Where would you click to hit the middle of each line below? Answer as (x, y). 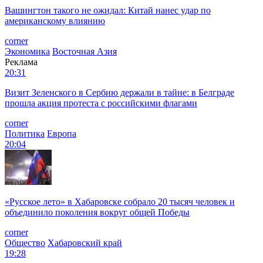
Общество (25, 242)
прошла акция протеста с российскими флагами (101, 103)
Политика (25, 133)
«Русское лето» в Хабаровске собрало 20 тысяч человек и (120, 201)
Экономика (27, 51)
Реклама (21, 62)
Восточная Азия (85, 51)
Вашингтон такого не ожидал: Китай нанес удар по (108, 10)
